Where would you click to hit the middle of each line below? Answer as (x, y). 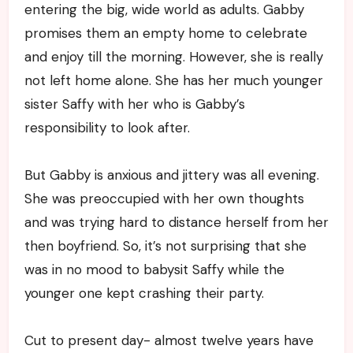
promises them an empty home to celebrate (165, 33)
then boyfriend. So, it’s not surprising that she (165, 245)
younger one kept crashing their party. (144, 293)
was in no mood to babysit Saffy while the (154, 269)
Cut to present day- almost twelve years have (169, 340)
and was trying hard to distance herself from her (176, 222)
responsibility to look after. (107, 127)
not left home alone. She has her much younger (173, 80)
